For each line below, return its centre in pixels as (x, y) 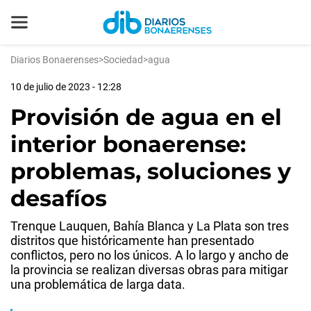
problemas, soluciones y (151, 171)
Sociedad (123, 60)
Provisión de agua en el (146, 117)
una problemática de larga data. (98, 284)
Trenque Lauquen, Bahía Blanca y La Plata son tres (150, 226)
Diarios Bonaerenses (54, 60)
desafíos (59, 198)
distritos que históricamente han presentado (132, 241)
